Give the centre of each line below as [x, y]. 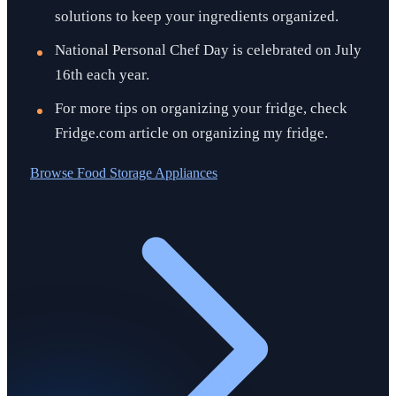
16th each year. [102, 74]
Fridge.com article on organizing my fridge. [191, 133]
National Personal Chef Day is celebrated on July [208, 49]
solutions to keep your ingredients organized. [197, 16]
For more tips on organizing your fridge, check [201, 108]
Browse [53, 172]
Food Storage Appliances [147, 172]
